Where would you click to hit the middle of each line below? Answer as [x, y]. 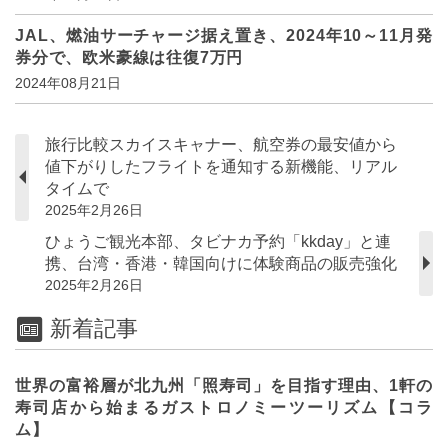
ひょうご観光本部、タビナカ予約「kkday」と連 [218, 241]
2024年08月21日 [68, 82]
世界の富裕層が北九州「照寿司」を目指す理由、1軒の [224, 386]
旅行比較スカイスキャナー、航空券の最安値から [221, 144]
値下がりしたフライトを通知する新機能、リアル [221, 166]
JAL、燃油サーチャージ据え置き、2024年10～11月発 [224, 35]
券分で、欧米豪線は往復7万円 [129, 57]
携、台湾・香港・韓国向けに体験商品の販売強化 [221, 263]
